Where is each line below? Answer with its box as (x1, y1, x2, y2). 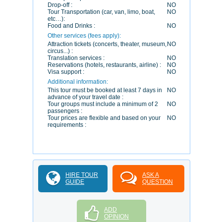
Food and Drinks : (48, 22, 95, 29)
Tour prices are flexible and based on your (48, 114, 161, 121)
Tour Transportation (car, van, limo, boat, (48, 8, 155, 15)
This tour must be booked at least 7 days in (48, 87, 162, 94)
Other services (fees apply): (48, 32, 121, 39)
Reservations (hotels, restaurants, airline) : (48, 61, 161, 68)
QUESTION (142, 178, 173, 185)
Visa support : (48, 68, 84, 75)
